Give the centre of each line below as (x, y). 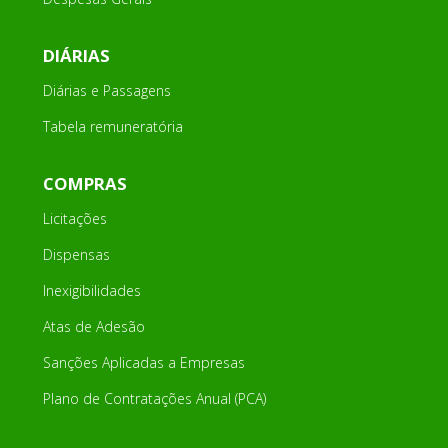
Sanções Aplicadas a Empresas (143, 363)
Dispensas (76, 255)
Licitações (74, 219)
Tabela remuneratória (112, 127)
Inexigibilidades (91, 291)
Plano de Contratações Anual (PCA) (154, 399)
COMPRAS (84, 184)
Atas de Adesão (93, 327)
